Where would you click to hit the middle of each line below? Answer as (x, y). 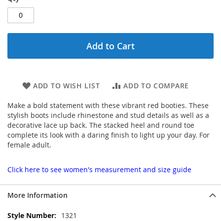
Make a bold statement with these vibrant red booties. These (108, 105)
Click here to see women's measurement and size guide (99, 169)
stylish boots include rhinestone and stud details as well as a (108, 115)
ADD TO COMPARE (156, 85)
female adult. (29, 145)
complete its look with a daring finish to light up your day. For (109, 135)
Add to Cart (110, 46)
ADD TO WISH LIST (67, 85)
